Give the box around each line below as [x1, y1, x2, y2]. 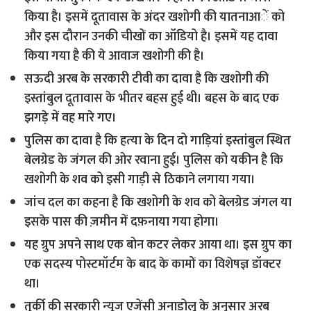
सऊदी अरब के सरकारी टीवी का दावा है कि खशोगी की [24, 69, 269, 90]
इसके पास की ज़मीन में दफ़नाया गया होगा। [24, 212, 220, 233]
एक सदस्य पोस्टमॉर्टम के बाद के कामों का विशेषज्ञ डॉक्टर [24, 254, 282, 275]
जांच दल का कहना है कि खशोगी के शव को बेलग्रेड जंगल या [24, 192, 292, 213]
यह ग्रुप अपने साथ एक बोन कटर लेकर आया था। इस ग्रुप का [24, 235, 292, 255]
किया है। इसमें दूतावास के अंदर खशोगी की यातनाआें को [24, 7, 285, 28]
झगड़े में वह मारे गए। [24, 108, 117, 128]
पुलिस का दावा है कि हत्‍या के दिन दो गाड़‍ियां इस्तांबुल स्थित [24, 131, 292, 151]
